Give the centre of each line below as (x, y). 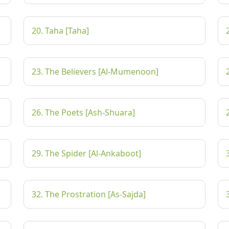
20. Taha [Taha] (60, 31)
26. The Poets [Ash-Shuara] (83, 112)
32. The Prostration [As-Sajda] (89, 194)
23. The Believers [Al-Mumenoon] (95, 72)
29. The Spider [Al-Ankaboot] (86, 153)
